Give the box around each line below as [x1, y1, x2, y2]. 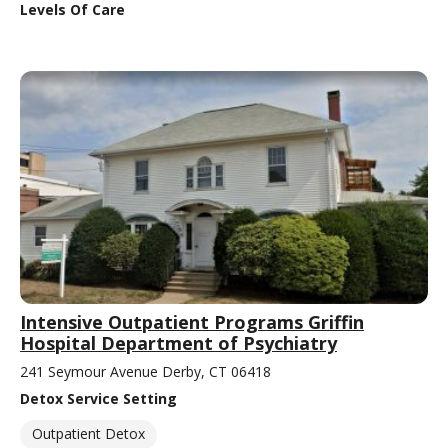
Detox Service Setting [20, 389, 177, 409]
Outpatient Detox [32, 424, 145, 444]
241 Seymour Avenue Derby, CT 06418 [20, 362, 271, 382]
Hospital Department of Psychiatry [20, 331, 337, 356]
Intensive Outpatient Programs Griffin [20, 310, 364, 335]
